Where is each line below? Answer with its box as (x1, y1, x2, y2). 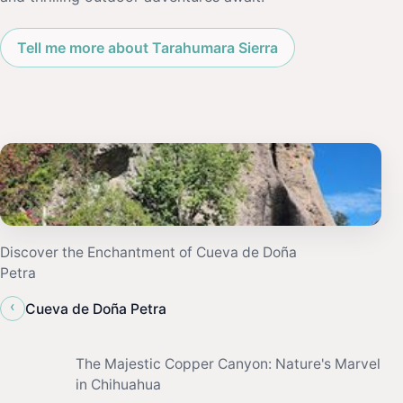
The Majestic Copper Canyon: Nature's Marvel (76, 355, 381, 373)
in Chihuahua (76, 376, 161, 394)
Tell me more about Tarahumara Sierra (17, 38, 278, 57)
